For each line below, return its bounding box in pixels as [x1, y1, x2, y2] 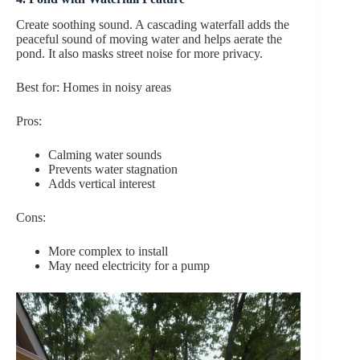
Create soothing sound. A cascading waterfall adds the [16, 18, 289, 32]
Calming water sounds [48, 148, 162, 162]
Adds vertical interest [48, 177, 155, 191]
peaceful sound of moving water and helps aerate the [16, 32, 282, 47]
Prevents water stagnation [48, 162, 178, 177]
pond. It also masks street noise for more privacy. [16, 47, 263, 61]
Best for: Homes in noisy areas [16, 80, 171, 95]
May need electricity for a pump [48, 259, 210, 273]
